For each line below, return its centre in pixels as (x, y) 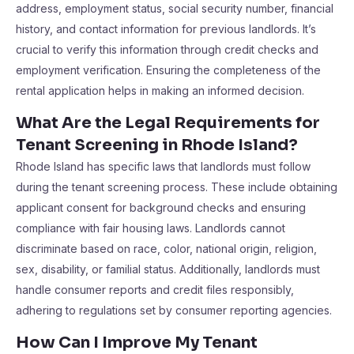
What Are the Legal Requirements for (168, 123)
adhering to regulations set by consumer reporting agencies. (174, 310)
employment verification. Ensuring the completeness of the (168, 70)
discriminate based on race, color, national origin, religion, (166, 249)
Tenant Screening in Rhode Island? (157, 145)
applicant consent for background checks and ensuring (161, 207)
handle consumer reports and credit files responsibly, (155, 290)
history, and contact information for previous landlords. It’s (166, 29)
